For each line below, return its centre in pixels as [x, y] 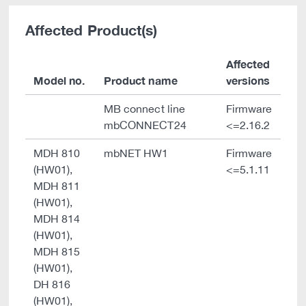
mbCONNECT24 [145, 125]
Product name [141, 80]
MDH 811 [57, 186]
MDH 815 [57, 251]
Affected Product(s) [92, 30]
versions [248, 80]
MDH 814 [57, 219]
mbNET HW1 [136, 153]
